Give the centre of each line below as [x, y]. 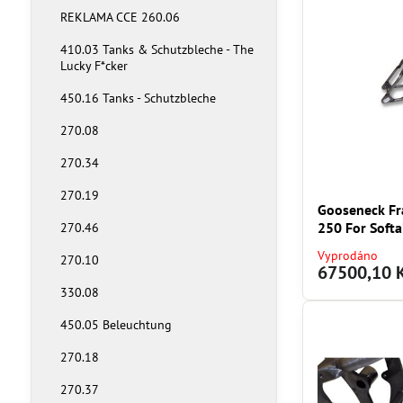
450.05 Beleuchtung [116, 325]
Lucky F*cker [94, 66]
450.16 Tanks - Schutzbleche [138, 98]
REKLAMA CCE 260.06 [120, 17]
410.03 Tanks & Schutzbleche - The [157, 49]
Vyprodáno [348, 256]
